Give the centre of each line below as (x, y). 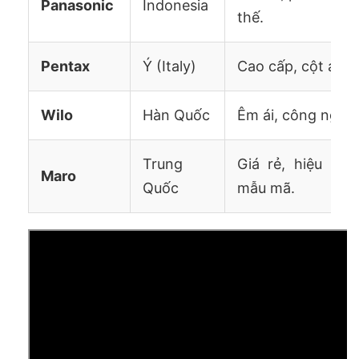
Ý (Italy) (169, 66)
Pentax (65, 66)
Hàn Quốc (176, 115)
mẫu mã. (266, 188)
